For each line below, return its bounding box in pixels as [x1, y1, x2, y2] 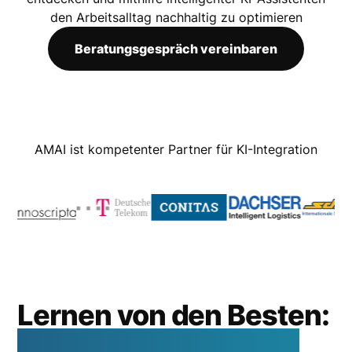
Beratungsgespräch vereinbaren [75, 41, 277, 57]
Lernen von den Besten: [17, 298, 329, 332]
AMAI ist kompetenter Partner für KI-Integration [35, 141, 317, 157]
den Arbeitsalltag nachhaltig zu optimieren [49, 9, 302, 25]
